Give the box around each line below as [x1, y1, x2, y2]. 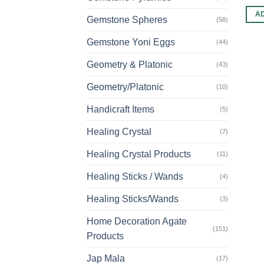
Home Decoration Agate [87, 216, 187, 227]
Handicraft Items [87, 104, 154, 115]
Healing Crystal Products [87, 149, 191, 160]
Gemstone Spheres [87, 15, 167, 25]
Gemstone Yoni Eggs [87, 37, 175, 48]
